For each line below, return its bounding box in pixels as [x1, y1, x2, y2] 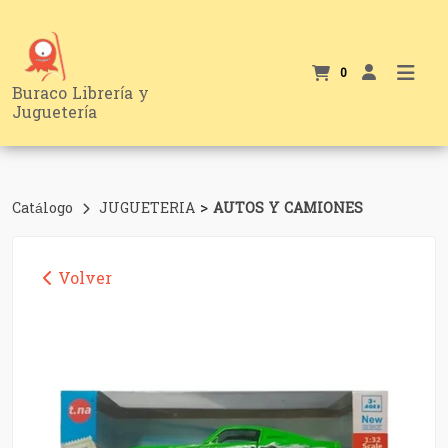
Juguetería [12, 98, 97, 127]
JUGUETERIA [99, 196, 200, 221]
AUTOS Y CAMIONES [213, 196, 363, 221]
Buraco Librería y [12, 79, 149, 108]
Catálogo [12, 196, 78, 221]
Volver [53, 264, 112, 293]
